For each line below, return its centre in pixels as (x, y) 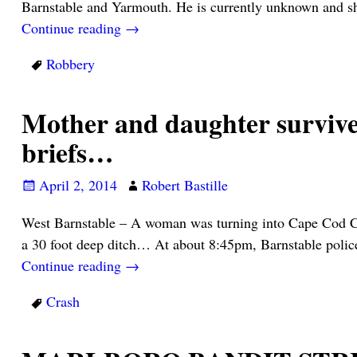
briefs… (67, 153)
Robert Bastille (184, 184)
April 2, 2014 (78, 184)
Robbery (70, 63)
